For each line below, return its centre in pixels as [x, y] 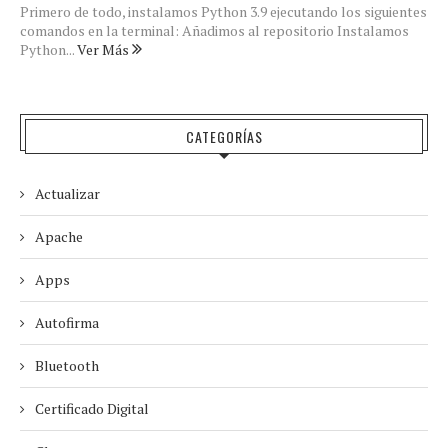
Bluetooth [67, 365]
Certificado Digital [92, 408]
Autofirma [67, 322]
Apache [59, 236]
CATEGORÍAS [224, 136]
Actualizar [67, 193]
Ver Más [104, 49]
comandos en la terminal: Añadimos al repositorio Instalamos [214, 30]
